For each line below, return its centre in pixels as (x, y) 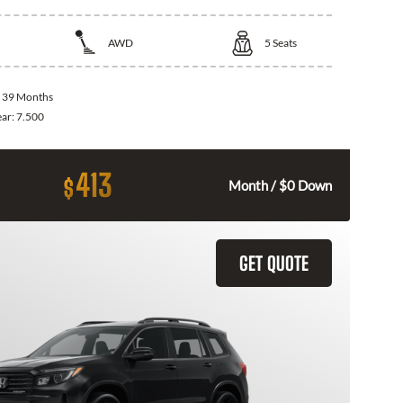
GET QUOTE (274, 264)
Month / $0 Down (280, 186)
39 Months (27, 97)
